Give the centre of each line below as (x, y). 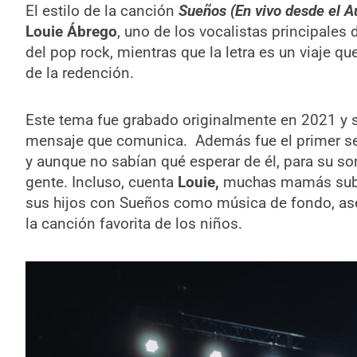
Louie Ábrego (71, 32)
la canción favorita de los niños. (133, 224)
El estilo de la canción (102, 11)
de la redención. (79, 73)
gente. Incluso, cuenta (101, 182)
